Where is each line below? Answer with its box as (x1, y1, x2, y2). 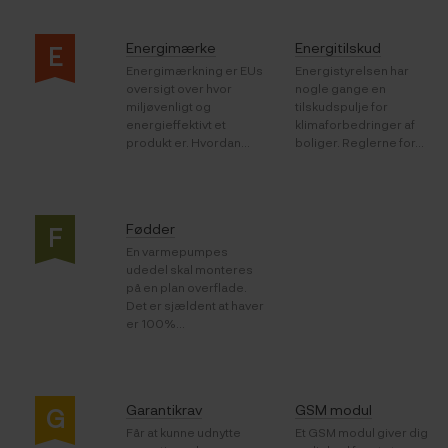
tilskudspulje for (294, 98, 388, 115)
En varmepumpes (126, 243, 229, 260)
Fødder (126, 219, 176, 238)
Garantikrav (126, 400, 203, 419)
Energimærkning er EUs (126, 62, 264, 79)
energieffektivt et (126, 116, 227, 133)
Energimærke (126, 38, 217, 57)
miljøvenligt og (126, 98, 212, 115)
